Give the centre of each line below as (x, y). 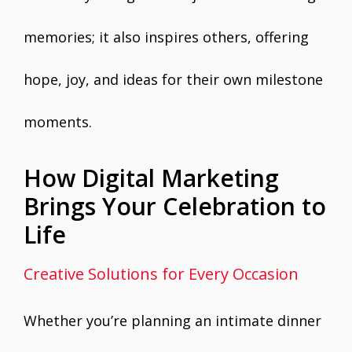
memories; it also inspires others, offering (166, 37)
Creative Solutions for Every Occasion (161, 274)
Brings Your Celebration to (175, 206)
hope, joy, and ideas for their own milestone (173, 79)
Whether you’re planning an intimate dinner (172, 321)
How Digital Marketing (151, 178)
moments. (58, 122)
